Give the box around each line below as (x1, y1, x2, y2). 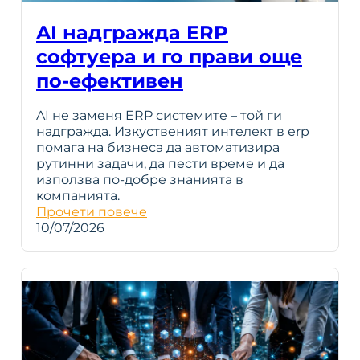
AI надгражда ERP (36, 21, 228, 44)
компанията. (36, 188, 120, 203)
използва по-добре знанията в (36, 172, 243, 187)
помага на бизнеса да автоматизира (36, 140, 280, 155)
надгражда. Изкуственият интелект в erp (36, 124, 309, 139)
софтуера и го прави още (36, 45, 302, 68)
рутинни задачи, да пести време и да (36, 156, 284, 171)
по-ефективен (36, 69, 183, 92)
